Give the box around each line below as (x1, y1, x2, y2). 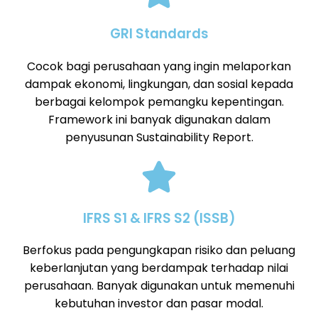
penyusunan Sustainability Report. (65, 128, 253, 146)
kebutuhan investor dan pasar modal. (55, 295, 263, 312)
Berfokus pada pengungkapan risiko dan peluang (23, 242, 295, 259)
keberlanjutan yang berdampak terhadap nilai (30, 260, 288, 277)
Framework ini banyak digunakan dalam (48, 111, 270, 128)
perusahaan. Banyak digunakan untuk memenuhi (23, 278, 295, 295)
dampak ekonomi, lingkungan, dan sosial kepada (25, 75, 293, 92)
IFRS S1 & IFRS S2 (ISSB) (82, 208, 236, 228)
